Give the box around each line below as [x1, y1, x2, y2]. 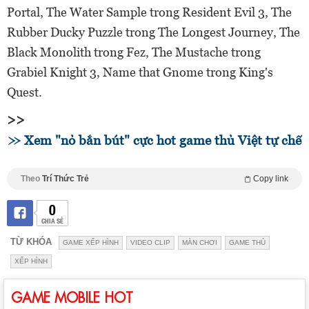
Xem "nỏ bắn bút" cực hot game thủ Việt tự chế [24, 132, 301, 148]
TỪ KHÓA [10, 236, 52, 247]
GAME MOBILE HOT [11, 287, 133, 305]
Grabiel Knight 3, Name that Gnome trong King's [7, 64, 273, 79]
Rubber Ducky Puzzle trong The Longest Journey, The [7, 24, 300, 39]
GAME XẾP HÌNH [63, 238, 119, 246]
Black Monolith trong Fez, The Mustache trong [7, 44, 261, 59]
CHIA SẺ [41, 215, 63, 226]
